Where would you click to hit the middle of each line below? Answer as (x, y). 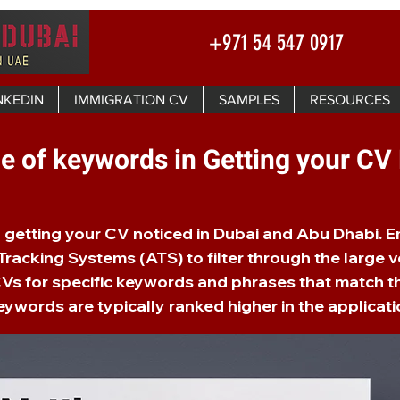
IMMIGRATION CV (131, 100)
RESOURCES (350, 100)
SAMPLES (249, 100)
